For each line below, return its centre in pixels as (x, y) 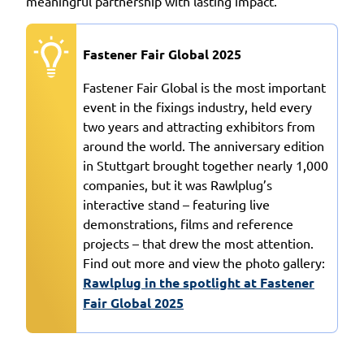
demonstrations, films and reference (188, 223)
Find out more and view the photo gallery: (204, 262)
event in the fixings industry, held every (197, 106)
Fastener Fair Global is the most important (204, 87)
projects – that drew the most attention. (198, 243)
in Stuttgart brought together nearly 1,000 (206, 165)
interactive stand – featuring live (176, 204)
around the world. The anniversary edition (204, 145)
